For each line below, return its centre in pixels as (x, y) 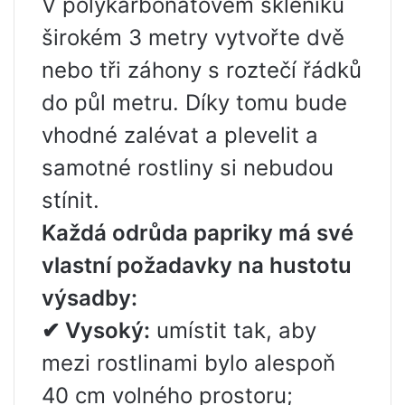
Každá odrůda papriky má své (198, 233)
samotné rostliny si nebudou (188, 168)
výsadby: (89, 298)
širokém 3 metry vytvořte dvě (193, 38)
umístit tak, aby (233, 330)
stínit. (71, 200)
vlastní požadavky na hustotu (197, 265)
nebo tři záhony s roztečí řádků (202, 70)
